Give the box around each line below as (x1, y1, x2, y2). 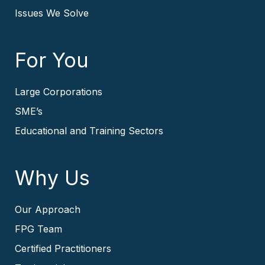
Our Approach (15, 203, 80, 215)
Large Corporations (15, 86, 102, 98)
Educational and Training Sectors (15, 125, 163, 137)
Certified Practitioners (15, 243, 111, 254)
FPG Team (15, 223, 62, 235)
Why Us (15, 166, 90, 190)
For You (15, 48, 89, 72)
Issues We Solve (15, 7, 89, 19)
